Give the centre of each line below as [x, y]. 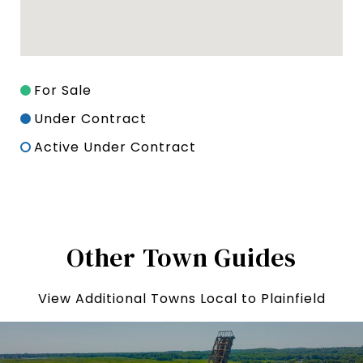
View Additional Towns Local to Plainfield [181, 299]
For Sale [63, 91]
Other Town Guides [181, 258]
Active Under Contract [115, 147]
